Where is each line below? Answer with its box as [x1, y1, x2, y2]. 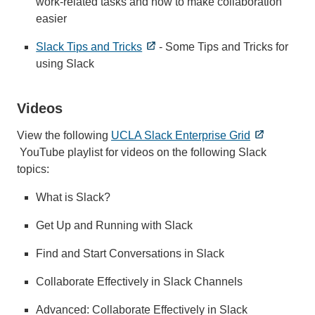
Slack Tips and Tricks [36, 40, 143, 53]
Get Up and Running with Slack [36, 219, 193, 231]
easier [36, 12, 67, 25]
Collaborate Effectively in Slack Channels [36, 275, 243, 288]
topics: [17, 162, 49, 175]
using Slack [36, 57, 95, 70]
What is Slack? [36, 191, 111, 203]
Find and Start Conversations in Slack [36, 247, 225, 259]
